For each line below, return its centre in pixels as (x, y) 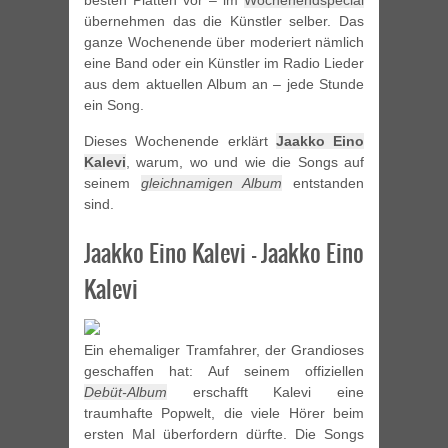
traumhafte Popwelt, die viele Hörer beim (224, 413)
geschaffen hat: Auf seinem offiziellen (224, 371)
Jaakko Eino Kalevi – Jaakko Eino (224, 253)
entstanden (323, 183)
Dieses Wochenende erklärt (180, 141)
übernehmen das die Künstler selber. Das (224, 21)
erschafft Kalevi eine (265, 392)
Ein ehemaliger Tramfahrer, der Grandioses (224, 350)
